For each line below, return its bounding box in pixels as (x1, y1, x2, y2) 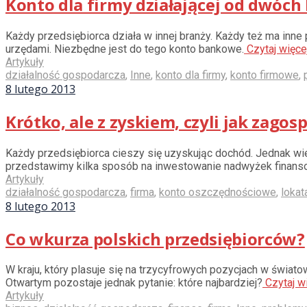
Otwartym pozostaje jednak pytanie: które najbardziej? (5, 276, 262, 290)
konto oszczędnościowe (159, 185, 276, 199)
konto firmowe (230, 68, 299, 82)
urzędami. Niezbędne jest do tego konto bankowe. (5, 42, 244, 56)
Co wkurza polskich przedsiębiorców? (5, 227, 305, 250)
